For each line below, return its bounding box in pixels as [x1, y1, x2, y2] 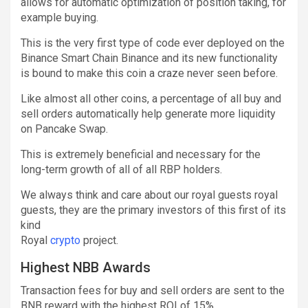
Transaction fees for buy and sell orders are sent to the [21, 283, 285, 297]
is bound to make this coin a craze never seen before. [21, 66, 278, 80]
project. [80, 233, 118, 247]
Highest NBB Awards [21, 258, 151, 276]
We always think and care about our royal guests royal [21, 188, 278, 201]
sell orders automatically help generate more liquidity [21, 107, 276, 120]
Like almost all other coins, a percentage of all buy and [21, 91, 281, 105]
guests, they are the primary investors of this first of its [21, 203, 286, 217]
